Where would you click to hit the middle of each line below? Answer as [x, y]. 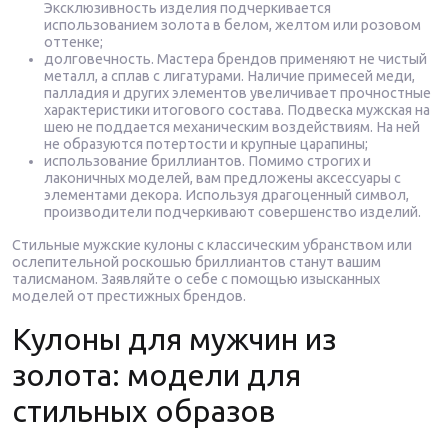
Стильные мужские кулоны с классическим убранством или [212, 245]
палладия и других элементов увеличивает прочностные [237, 93]
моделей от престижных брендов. [129, 296]
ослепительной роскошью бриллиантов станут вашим [196, 262]
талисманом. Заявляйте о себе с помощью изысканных [196, 279]
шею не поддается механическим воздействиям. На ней [232, 127]
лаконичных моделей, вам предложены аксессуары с [222, 178]
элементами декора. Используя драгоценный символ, [226, 195]
